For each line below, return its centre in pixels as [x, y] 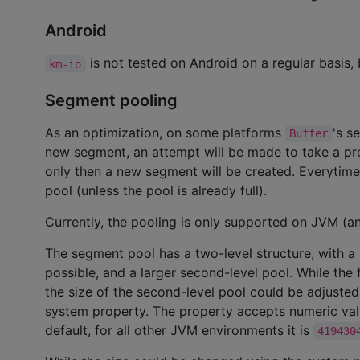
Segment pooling [111, 100]
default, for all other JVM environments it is [179, 330]
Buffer [309, 133]
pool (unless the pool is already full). [156, 190]
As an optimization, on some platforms [165, 132]
